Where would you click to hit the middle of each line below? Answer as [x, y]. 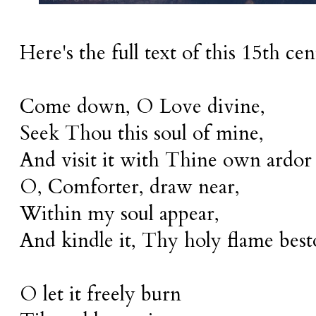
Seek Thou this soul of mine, [142, 133]
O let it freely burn [101, 294]
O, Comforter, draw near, [130, 187]
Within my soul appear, [120, 214]
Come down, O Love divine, [142, 107]
